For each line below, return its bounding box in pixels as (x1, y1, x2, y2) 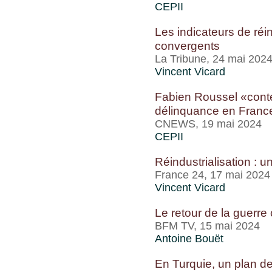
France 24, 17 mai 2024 (155, 169, 270, 181)
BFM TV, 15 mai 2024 (155, 220, 260, 232)
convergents (155, 39, 220, 52)
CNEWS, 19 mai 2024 (155, 118, 262, 130)
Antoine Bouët (155, 233, 223, 245)
